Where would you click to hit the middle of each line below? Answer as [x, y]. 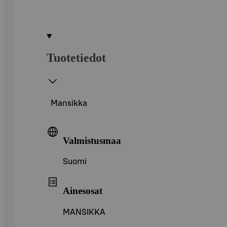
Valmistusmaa [92, 140]
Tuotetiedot [76, 58]
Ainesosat [83, 191]
